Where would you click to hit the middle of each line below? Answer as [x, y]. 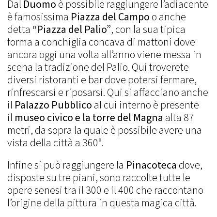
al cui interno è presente [147, 105]
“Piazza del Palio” [72, 30]
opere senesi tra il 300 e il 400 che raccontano [105, 190]
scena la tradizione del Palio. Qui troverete [98, 67]
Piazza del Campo [110, 17]
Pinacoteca [150, 165]
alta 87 [179, 118]
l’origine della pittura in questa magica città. [102, 203]
